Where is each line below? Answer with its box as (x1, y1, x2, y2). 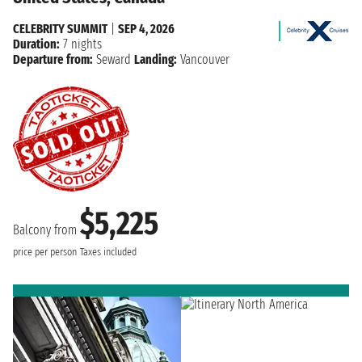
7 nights (60, 36, 102, 52)
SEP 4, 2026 (118, 20, 175, 36)
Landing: (134, 51, 177, 67)
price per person (13, 245, 77, 259)
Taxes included (80, 245, 137, 259)
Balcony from (13, 221, 80, 238)
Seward (96, 51, 131, 67)
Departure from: (13, 51, 93, 67)
